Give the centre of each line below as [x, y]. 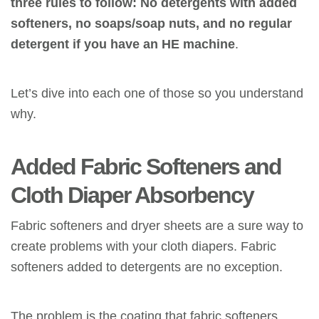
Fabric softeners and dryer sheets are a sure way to [157, 225]
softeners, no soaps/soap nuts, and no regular [151, 23]
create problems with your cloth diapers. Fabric [143, 246]
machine [207, 43]
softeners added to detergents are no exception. [147, 266]
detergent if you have [77, 43]
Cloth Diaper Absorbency [132, 195]
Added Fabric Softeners [125, 166]
